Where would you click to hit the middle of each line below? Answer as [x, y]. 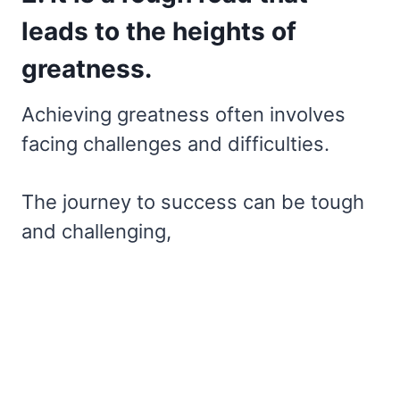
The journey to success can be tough [193, 201]
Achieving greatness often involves [183, 114]
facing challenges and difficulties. [175, 143]
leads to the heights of [159, 31]
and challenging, [96, 231]
